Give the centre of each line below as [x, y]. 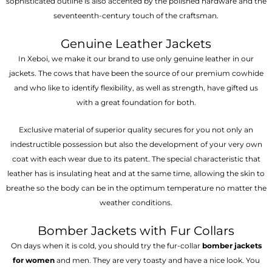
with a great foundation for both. [136, 103]
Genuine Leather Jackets [136, 44]
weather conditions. [136, 203]
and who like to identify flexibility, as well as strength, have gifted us [136, 88]
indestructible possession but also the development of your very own [136, 144]
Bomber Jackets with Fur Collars [136, 231]
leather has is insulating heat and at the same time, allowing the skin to [136, 174]
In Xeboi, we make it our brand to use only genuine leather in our [136, 59]
